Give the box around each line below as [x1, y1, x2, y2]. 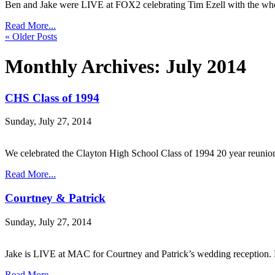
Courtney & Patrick [5, 192, 106, 205]
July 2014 [166, 55, 246, 78]
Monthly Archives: [5, 55, 166, 78]
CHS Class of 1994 [5, 91, 99, 104]
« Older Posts [5, 31, 57, 42]
